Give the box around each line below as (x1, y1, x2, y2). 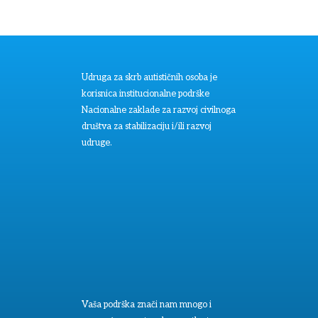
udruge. (81, 138, 112, 148)
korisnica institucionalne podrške (81, 89, 209, 99)
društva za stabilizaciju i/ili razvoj (81, 121, 212, 132)
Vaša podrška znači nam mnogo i (81, 299, 212, 310)
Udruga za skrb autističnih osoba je (81, 72, 217, 83)
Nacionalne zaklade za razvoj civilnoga (81, 105, 236, 116)
